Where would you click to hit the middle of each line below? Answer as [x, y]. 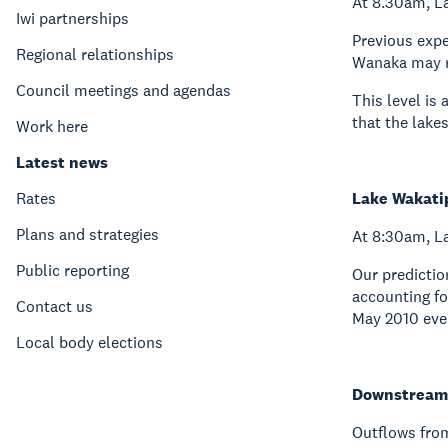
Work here [52, 126]
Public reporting [72, 270]
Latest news [62, 162]
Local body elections [89, 342]
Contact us [54, 306]
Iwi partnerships [72, 18]
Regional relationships [95, 54]
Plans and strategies [87, 234]
